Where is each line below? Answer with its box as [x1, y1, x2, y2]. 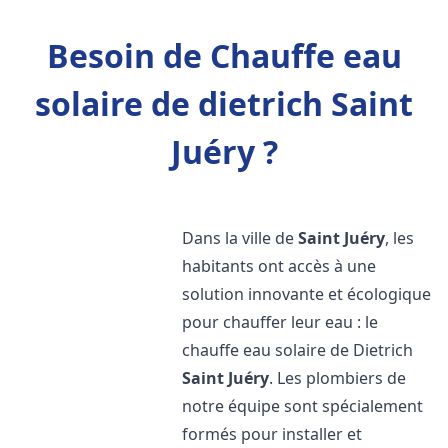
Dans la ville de [182, 227, 299, 249]
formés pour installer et [182, 423, 363, 445]
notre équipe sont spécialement [182, 395, 424, 417]
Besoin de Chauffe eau [46, 34, 402, 77]
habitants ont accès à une [182, 255, 377, 277]
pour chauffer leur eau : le [182, 311, 379, 333]
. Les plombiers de [269, 367, 407, 389]
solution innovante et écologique [182, 283, 432, 305]
